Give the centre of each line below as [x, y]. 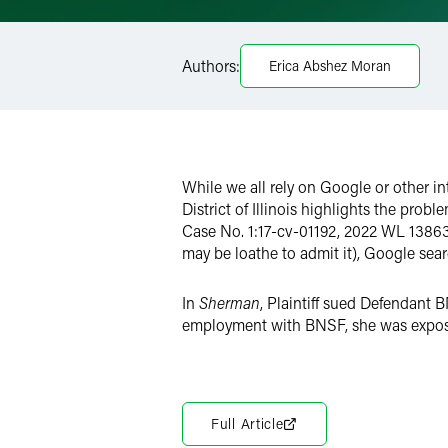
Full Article [247, 423]
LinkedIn [255, 78]
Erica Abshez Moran [330, 65]
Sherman [229, 302]
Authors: [211, 65]
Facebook [259, 39]
